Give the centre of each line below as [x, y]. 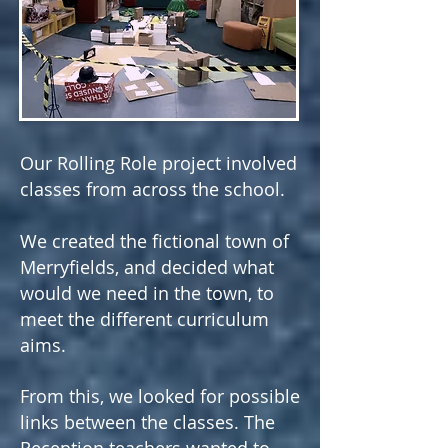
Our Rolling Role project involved [158, 163]
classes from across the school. [152, 189]
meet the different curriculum [144, 319]
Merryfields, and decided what [147, 267]
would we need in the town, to [147, 293]
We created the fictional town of [154, 241]
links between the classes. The [147, 422]
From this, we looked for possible [160, 396]
